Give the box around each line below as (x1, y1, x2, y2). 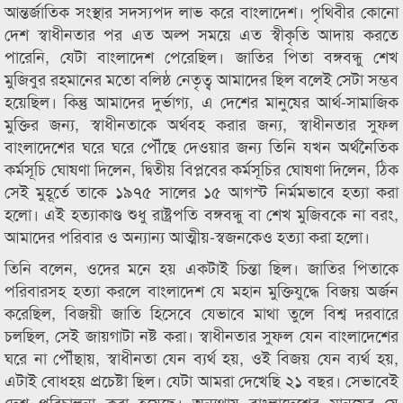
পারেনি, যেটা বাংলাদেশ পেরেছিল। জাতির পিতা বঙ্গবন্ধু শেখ (4, 44, 399, 67)
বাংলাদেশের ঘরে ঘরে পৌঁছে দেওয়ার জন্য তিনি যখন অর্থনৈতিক (4, 134, 399, 157)
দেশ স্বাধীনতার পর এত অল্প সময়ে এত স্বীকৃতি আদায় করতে (4, 22, 399, 45)
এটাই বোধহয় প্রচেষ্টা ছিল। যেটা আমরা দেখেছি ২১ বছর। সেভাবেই (4, 368, 399, 391)
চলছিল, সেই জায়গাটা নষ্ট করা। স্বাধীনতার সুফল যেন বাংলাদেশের (4, 323, 399, 346)
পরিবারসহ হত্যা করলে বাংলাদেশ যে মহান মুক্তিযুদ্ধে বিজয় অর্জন (4, 278, 399, 301)
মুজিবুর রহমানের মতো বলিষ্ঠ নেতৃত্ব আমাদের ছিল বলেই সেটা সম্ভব (4, 67, 399, 90)
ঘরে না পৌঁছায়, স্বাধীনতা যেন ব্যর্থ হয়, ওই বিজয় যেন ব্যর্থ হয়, (4, 345, 399, 369)
